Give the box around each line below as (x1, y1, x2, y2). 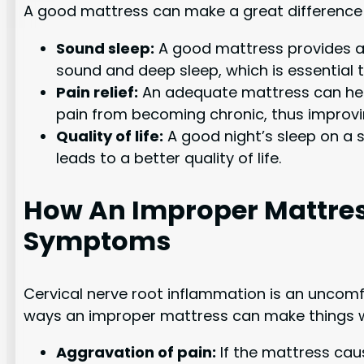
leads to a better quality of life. (56, 147, 282, 168)
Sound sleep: (56, 37, 155, 58)
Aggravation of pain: (56, 341, 217, 362)
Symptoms (24, 222, 171, 259)
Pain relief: (56, 81, 139, 102)
